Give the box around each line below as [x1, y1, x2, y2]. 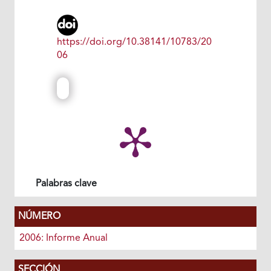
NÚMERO [18, 211, 60, 221]
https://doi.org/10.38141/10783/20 [56, 37, 212, 47]
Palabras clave [35, 178, 97, 189]
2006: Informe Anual [19, 233, 108, 243]
